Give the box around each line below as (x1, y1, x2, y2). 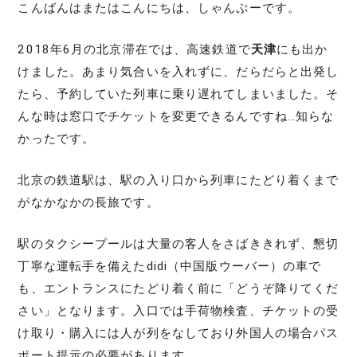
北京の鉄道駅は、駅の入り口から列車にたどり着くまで (18, 172, 339, 187)
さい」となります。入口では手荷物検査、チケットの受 (18, 303, 339, 318)
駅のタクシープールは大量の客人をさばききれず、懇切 (18, 236, 339, 251)
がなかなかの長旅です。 (18, 194, 159, 210)
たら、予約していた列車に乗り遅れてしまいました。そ (18, 86, 339, 101)
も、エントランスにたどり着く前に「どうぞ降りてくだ (18, 280, 339, 296)
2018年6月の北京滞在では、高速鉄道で (18, 41, 251, 57)
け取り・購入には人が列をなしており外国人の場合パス (18, 325, 339, 340)
